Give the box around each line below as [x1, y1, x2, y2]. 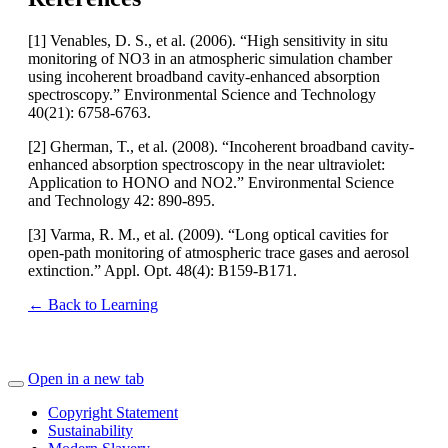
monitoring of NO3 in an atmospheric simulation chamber [28, 49, 392, 67]
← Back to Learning [28, 295, 158, 313]
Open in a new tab [28, 369, 144, 387]
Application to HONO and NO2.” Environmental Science [28, 173, 394, 191]
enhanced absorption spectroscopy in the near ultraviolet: [28, 155, 385, 173]
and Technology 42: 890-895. [28, 191, 215, 209]
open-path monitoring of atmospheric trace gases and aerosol [28, 243, 409, 261]
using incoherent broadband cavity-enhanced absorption [28, 67, 380, 85]
